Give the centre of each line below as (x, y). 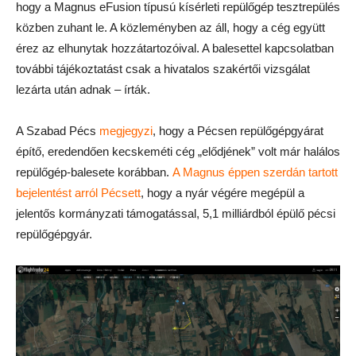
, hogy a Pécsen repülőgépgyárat (238, 130)
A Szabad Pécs (58, 130)
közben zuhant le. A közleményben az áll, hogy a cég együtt (170, 27)
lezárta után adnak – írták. (83, 89)
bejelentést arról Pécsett (78, 192)
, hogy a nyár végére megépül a (222, 192)
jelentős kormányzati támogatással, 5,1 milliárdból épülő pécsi (176, 213)
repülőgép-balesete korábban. (94, 172)
